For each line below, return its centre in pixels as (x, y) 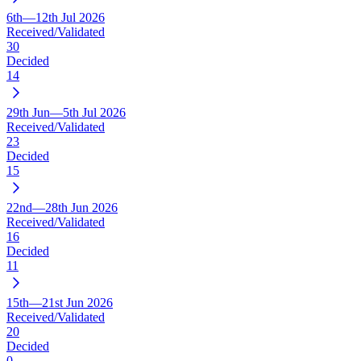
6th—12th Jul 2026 (56, 17)
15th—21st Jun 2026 (60, 302)
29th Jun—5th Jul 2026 (66, 112)
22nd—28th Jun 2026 (62, 207)
